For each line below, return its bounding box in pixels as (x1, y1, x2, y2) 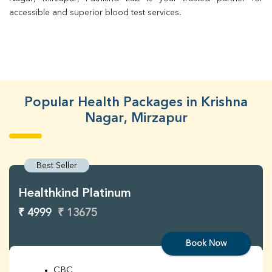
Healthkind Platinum (18, 188, 131, 200)
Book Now (186, 239, 226, 248)
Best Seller (36, 161, 77, 170)
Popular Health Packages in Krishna (24, 96, 248, 109)
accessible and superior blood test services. (9, 8, 182, 17)
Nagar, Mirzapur (84, 112, 188, 125)
